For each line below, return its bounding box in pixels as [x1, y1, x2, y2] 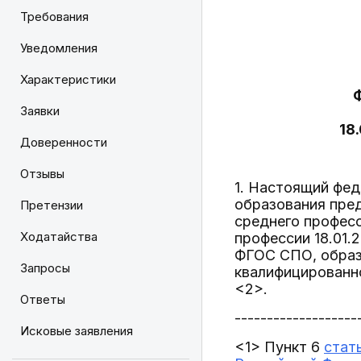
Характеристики [20, 72, 116, 87]
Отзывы [20, 166, 64, 181]
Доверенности [20, 135, 107, 150]
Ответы [20, 292, 65, 307]
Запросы [20, 260, 70, 276]
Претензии [20, 197, 83, 213]
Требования [20, 9, 89, 24]
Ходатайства [20, 229, 98, 244]
